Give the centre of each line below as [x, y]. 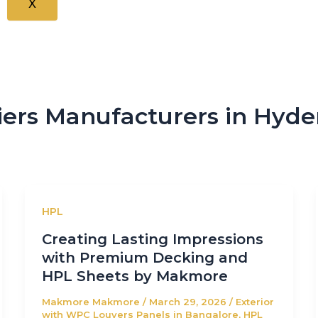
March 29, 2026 [189, 301]
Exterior [254, 301]
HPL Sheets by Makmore [137, 276]
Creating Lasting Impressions [152, 239]
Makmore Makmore [92, 301]
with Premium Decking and [144, 257]
